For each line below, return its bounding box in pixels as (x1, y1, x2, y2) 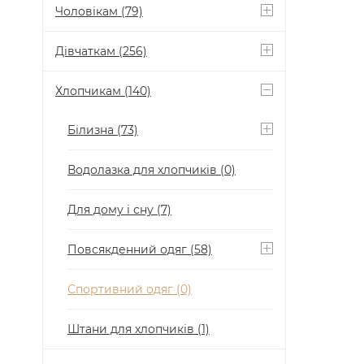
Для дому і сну (67, 202, 157, 217)
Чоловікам (55, 4, 121, 19)
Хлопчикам (55, 84, 124, 98)
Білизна (67, 123, 117, 137)
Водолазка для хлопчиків (67, 162, 220, 177)
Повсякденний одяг (67, 242, 190, 257)
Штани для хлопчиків (67, 322, 197, 336)
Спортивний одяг (67, 282, 176, 297)
